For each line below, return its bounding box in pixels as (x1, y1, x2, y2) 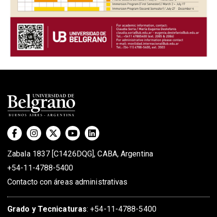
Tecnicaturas (37, 204, 87, 214)
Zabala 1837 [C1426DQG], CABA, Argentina (7, 149, 153, 158)
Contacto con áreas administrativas (7, 177, 128, 186)
